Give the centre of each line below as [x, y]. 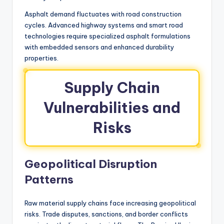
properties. [41, 58]
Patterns [49, 179]
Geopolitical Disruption [91, 164]
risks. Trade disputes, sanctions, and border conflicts [106, 214]
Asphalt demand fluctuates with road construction [103, 14]
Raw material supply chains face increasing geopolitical [110, 203]
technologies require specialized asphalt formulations [107, 36]
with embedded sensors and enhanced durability [99, 47]
